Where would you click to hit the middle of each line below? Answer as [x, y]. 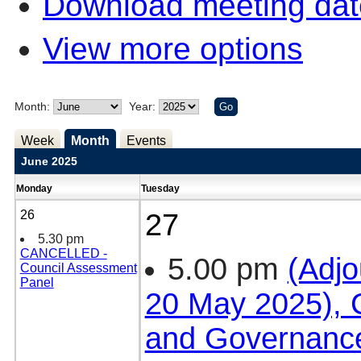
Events [146, 140]
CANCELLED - [63, 253]
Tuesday [161, 188]
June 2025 [49, 161]
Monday [35, 188]
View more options [173, 48]
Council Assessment [78, 268]
